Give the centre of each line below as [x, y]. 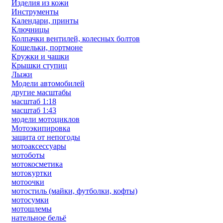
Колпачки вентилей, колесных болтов [76, 38]
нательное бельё [39, 218]
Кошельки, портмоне [47, 47]
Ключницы [30, 29]
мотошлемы [32, 209]
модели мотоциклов [46, 119]
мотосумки [30, 200]
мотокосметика [37, 164]
